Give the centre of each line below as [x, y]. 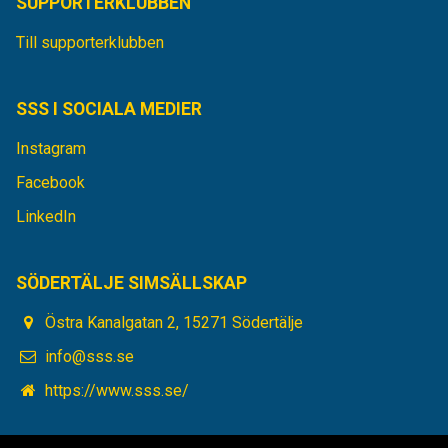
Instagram [51, 149]
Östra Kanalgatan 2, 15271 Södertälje [174, 323]
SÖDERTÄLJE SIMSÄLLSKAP [131, 283]
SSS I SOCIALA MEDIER [109, 109]
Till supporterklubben [90, 43]
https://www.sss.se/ [117, 391]
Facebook [50, 183]
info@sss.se [90, 357]
